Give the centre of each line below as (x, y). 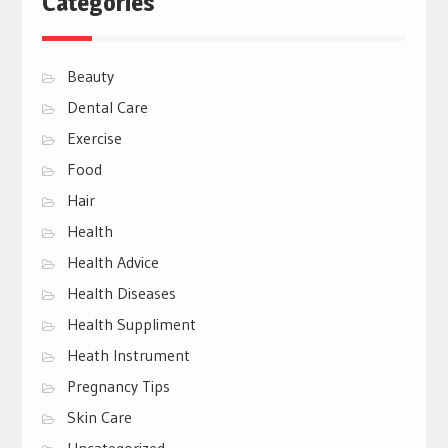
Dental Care (107, 106)
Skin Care (99, 416)
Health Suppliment (131, 323)
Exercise (94, 137)
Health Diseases (121, 292)
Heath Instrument (128, 354)
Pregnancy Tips (118, 385)
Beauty (90, 75)
